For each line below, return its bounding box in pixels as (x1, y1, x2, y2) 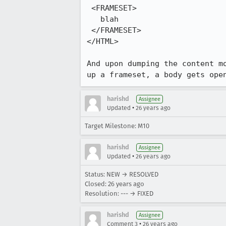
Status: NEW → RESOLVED (85, 171, 158, 178)
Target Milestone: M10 (85, 122, 149, 130)
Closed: (85, 180, 108, 188)
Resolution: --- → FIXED (85, 190, 153, 197)
